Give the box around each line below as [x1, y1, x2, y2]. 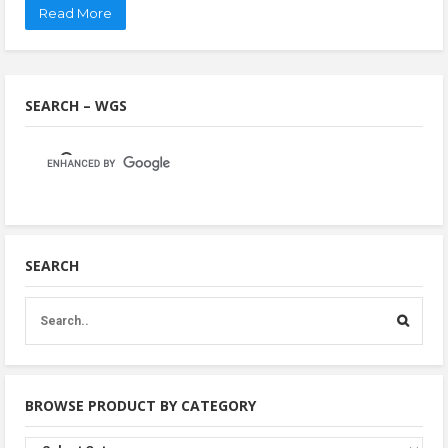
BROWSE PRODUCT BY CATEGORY [25, 396, 256, 415]
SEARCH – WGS [25, 96, 127, 115]
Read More [39, 5, 112, 21]
